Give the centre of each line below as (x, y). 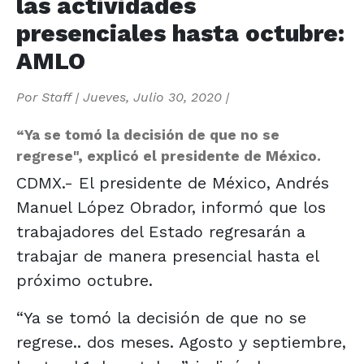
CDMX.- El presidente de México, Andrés (173, 182)
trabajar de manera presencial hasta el (167, 256)
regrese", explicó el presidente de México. (169, 156)
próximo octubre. (84, 280)
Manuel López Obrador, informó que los (171, 207)
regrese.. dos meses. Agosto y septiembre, (181, 342)
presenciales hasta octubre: (180, 33)
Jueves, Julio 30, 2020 (152, 97)
